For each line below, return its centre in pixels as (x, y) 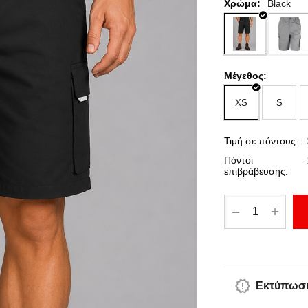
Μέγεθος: (245, 76)
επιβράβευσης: (256, 171)
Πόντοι (239, 160)
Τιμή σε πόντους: (261, 141)
